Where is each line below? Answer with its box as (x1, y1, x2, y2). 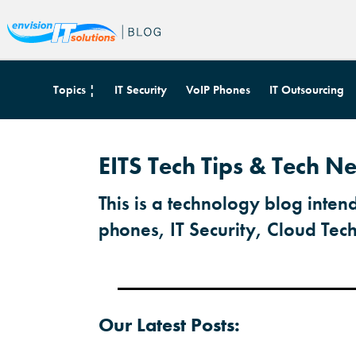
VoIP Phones (185, 82, 250, 98)
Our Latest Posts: (99, 312, 240, 338)
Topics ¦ (52, 82, 95, 98)
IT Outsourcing (269, 82, 344, 98)
